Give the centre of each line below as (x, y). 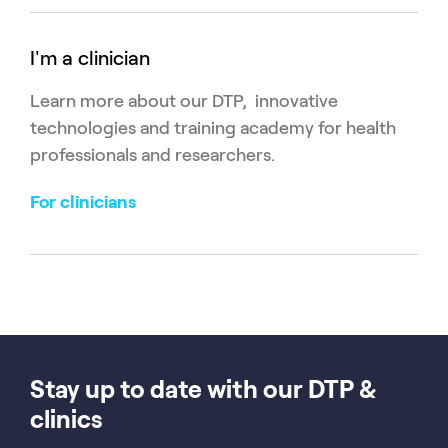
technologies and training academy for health (213, 127)
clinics (66, 419)
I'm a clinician (90, 57)
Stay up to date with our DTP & (203, 389)
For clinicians (83, 201)
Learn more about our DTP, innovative (184, 100)
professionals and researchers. (152, 154)
